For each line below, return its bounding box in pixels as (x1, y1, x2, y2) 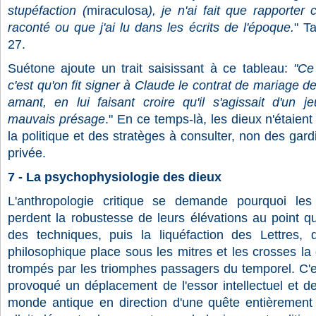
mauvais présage (8, 112, 105, 126)
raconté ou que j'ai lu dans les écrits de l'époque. (8, 20, 294, 35)
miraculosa (86, 4, 148, 18)
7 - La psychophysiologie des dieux (8, 170, 221, 184)
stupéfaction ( (8, 4, 87, 18)
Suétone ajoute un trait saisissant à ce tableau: (8, 61, 288, 75)
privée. (8, 146, 46, 160)
